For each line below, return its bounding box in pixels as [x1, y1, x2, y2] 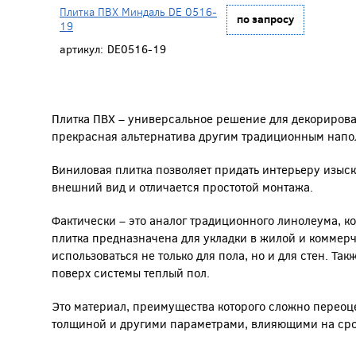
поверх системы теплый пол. [52, 265, 210, 281]
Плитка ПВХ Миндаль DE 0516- [60, 4, 217, 20]
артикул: [60, 41, 103, 57]
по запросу [237, 10, 294, 27]
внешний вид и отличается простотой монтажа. [52, 179, 313, 195]
